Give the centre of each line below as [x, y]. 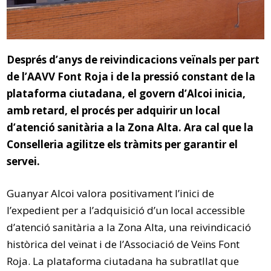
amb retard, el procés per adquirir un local [114, 110]
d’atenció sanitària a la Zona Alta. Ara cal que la [130, 127]
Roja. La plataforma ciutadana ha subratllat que [123, 261]
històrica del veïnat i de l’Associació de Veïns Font [123, 244]
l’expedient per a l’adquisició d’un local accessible [126, 210]
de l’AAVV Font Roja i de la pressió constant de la [131, 76]
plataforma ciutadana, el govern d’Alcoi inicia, [126, 93]
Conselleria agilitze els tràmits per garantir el [122, 144]
